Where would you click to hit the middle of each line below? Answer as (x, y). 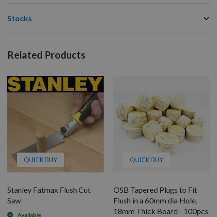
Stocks (20, 18)
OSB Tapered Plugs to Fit (155, 189)
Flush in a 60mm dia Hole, (155, 200)
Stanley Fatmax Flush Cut (49, 189)
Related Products (46, 54)
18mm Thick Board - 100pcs (161, 211)
